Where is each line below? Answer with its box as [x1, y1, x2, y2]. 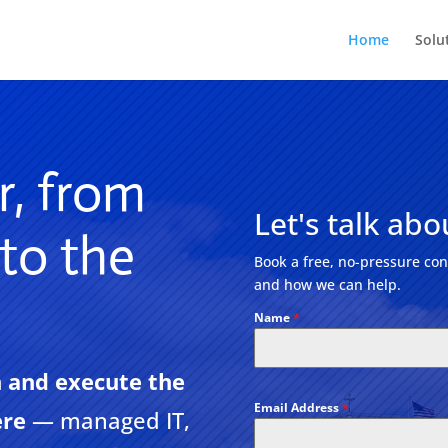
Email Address [253, 399, 342, 417]
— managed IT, [32, 405, 191, 436]
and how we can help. [253, 275, 401, 295]
